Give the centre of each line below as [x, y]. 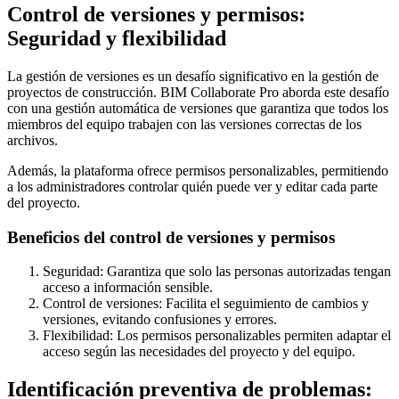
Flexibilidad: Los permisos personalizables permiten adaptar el [217, 336]
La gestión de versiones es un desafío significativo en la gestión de [193, 76]
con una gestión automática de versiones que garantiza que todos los [198, 108]
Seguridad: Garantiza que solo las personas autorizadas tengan [217, 272]
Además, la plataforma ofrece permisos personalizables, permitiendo [198, 170]
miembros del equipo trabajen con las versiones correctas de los [184, 124]
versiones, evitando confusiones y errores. [160, 320]
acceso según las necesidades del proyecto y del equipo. [199, 352]
